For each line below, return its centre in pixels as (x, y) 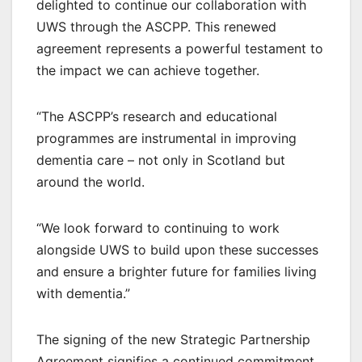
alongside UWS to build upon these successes (177, 250)
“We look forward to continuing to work (158, 228)
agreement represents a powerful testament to (180, 49)
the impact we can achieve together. (148, 71)
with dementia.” (83, 294)
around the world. (90, 182)
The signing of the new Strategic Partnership (173, 340)
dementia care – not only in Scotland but (161, 160)
